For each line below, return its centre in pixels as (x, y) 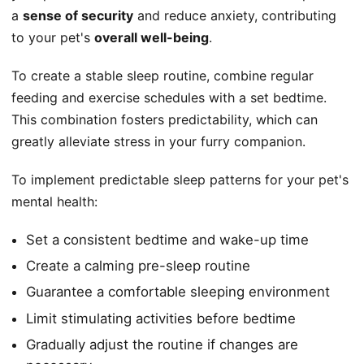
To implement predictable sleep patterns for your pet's (180, 179)
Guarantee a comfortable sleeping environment (178, 292)
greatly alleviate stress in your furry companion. (158, 141)
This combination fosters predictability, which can (165, 119)
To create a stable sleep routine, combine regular (162, 75)
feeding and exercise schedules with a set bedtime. (169, 97)
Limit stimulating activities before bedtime (160, 318)
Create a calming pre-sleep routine (138, 266)
